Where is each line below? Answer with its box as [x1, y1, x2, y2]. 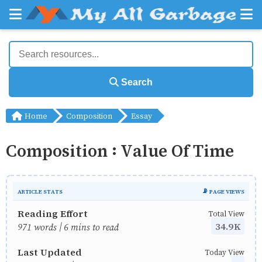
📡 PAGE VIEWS [202, 186, 244, 195]
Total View [208, 208, 244, 219]
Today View [205, 246, 244, 257]
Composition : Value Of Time [6, 137, 234, 163]
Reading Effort [18, 206, 88, 220]
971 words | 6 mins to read [18, 219, 119, 233]
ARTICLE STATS [18, 186, 63, 195]
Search [119, 77, 153, 87]
